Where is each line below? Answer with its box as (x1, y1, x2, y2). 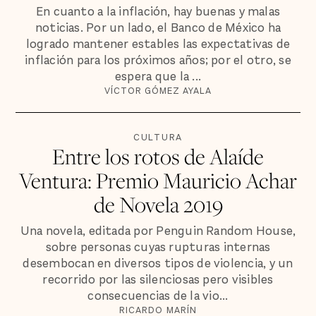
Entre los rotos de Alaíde (52, 142, 264, 171)
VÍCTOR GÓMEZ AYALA (104, 84, 212, 97)
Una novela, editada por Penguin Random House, (20, 222, 296, 239)
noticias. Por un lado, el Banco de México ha (35, 19, 281, 36)
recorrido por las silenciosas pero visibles (42, 271, 274, 288)
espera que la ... (114, 68, 202, 85)
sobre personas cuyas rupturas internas (45, 238, 271, 255)
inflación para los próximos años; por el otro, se (25, 51, 291, 68)
